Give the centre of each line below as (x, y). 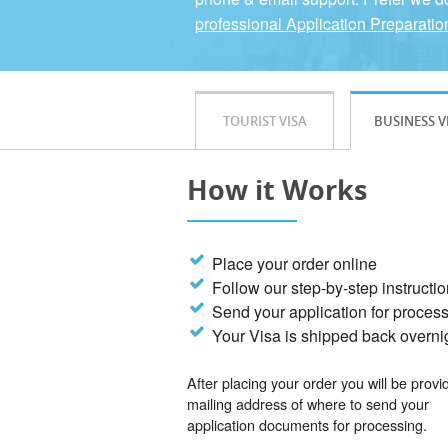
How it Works (277, 190)
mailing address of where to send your (308, 404)
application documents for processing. (307, 425)
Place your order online (295, 264)
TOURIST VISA (264, 121)
